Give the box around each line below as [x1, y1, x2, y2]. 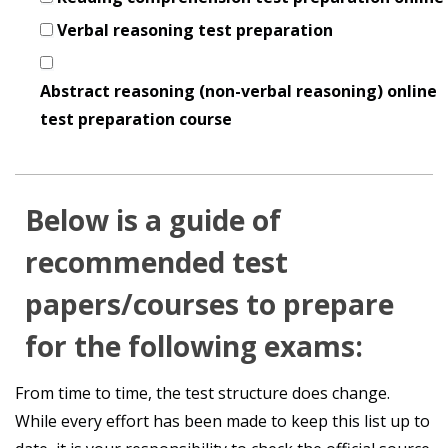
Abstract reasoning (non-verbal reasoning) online [40, 80, 437, 102]
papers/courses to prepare [25, 285, 394, 323]
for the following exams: [25, 327, 363, 365]
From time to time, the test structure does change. [15, 382, 390, 404]
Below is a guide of [25, 201, 281, 239]
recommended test [25, 243, 288, 281]
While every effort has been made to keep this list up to [15, 410, 430, 432]
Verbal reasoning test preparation [57, 19, 333, 41]
